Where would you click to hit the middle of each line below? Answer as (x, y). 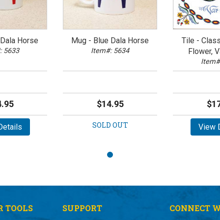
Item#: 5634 (110, 51)
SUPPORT (82, 208)
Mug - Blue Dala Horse (110, 40)
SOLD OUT (110, 125)
